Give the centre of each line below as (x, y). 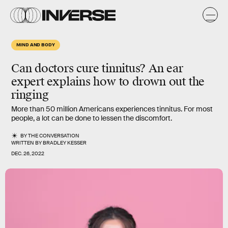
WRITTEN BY (27, 143)
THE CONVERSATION (54, 136)
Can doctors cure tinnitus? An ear (97, 68)
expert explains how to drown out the (108, 82)
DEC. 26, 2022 (28, 154)
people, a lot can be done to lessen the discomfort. (92, 118)
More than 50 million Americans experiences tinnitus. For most (112, 109)
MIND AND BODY (36, 44)
